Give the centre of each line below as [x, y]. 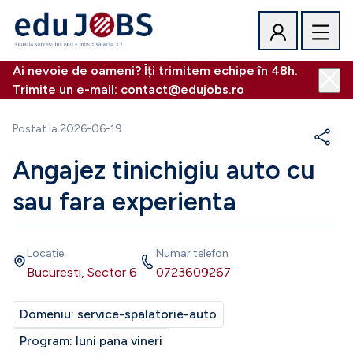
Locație [45, 253]
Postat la [36, 129]
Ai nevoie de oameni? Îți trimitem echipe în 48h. [155, 71]
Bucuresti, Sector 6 [82, 272]
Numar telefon [192, 253]
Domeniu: [48, 314]
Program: [48, 341]
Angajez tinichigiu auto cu [164, 170]
